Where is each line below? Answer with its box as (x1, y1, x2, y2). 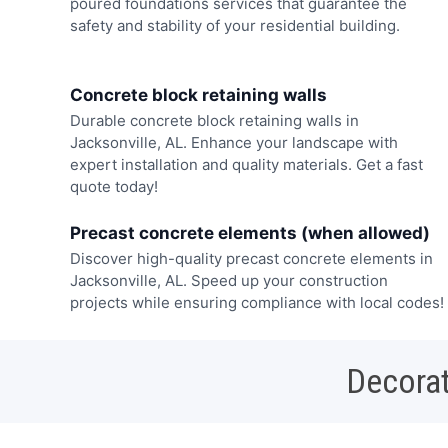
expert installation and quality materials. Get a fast (69, 154, 423, 174)
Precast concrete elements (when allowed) (69, 223, 430, 244)
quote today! (69, 176, 158, 196)
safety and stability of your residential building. (69, 16, 400, 36)
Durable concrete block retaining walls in (69, 110, 359, 130)
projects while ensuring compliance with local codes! (69, 293, 444, 313)
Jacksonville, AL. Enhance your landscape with (69, 132, 398, 152)
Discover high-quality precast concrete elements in (69, 249, 433, 269)
